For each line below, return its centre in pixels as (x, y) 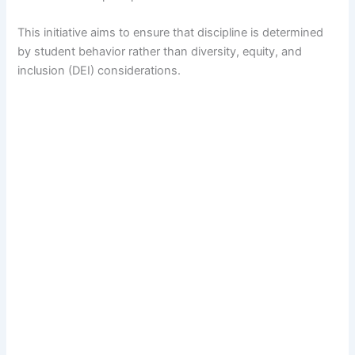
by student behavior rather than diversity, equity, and (160, 52)
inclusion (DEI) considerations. (99, 71)
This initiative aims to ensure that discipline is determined (171, 33)
